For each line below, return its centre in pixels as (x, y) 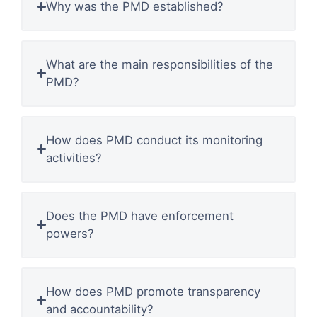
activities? (74, 157)
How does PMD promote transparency (154, 291)
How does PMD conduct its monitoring (155, 140)
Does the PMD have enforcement (140, 215)
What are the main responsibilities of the (160, 64)
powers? (70, 233)
